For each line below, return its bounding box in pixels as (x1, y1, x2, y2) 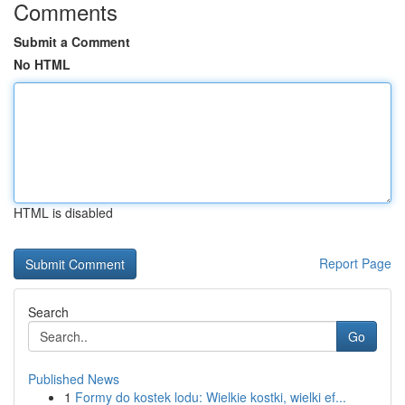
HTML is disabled (14, 203, 113, 221)
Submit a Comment (14, 33, 130, 51)
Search (28, 303, 69, 321)
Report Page (319, 254, 391, 272)
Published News (28, 370, 119, 388)
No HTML (14, 55, 71, 73)
